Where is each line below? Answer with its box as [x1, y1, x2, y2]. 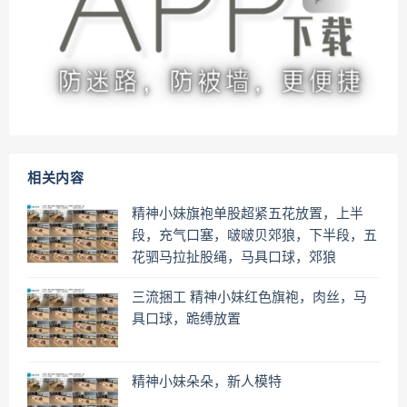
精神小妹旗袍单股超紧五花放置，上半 [132, 206, 363, 221]
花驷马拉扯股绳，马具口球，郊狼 [132, 250, 336, 264]
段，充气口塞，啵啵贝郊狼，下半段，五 [132, 228, 377, 243]
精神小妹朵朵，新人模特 [132, 375, 282, 390]
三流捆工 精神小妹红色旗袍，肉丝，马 [132, 291, 367, 305]
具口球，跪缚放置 [132, 313, 241, 327]
